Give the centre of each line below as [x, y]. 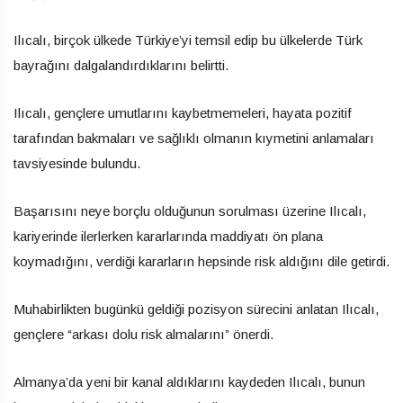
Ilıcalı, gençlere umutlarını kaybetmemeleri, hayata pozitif [183, 112]
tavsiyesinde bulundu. [77, 163]
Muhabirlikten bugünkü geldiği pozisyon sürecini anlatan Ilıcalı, [196, 309]
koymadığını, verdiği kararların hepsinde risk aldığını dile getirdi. [201, 261]
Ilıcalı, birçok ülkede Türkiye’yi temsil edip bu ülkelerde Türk [188, 40]
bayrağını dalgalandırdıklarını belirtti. [121, 65]
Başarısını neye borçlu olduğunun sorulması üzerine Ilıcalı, [190, 210]
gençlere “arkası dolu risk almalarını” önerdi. [143, 334]
